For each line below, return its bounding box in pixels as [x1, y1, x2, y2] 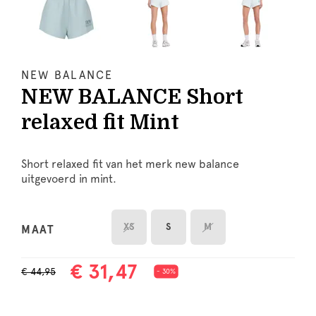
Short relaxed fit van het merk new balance [21, 157, 239, 171]
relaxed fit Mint [21, 110, 179, 134]
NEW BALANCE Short [21, 85, 243, 109]
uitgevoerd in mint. [21, 171, 116, 186]
